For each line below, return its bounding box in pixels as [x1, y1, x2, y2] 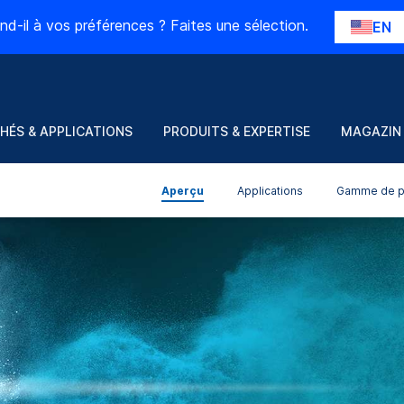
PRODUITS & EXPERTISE [163, 124, 310, 139]
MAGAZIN [341, 124, 401, 139]
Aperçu [161, 184, 204, 197]
